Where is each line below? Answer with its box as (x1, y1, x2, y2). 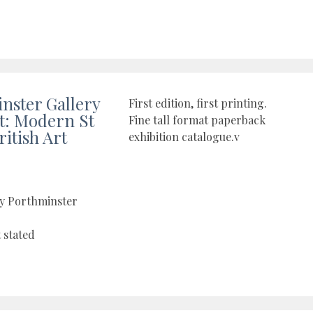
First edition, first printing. (129, 96, 267, 111)
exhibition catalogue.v (129, 129, 240, 145)
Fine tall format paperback (129, 112, 265, 128)
